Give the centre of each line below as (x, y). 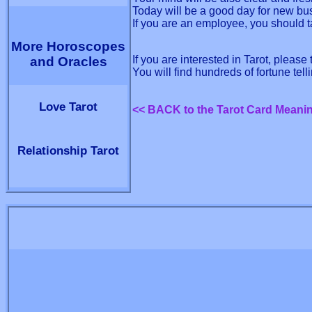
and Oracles (68, 62)
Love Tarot (68, 107)
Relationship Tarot (68, 150)
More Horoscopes (68, 46)
